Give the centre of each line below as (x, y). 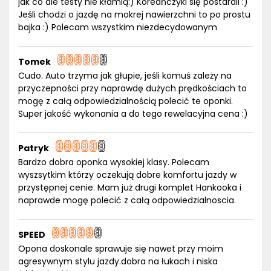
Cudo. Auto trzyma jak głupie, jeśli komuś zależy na (125, 76)
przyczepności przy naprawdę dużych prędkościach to (132, 88)
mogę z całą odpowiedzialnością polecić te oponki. (126, 101)
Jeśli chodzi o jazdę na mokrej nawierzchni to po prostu (134, 15)
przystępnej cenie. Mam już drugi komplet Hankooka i (130, 188)
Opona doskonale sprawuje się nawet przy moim (121, 249)
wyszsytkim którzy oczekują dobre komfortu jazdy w (127, 175)
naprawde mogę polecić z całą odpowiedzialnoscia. (127, 200)
